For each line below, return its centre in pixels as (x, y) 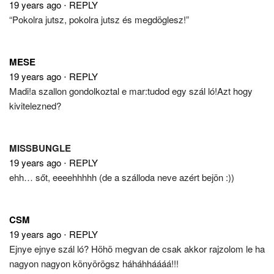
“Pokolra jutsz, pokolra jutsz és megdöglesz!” (99, 19)
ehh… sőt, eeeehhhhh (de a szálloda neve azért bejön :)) (122, 177)
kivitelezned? (35, 105)
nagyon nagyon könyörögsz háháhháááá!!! (94, 263)
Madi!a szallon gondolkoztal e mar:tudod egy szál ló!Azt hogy (131, 91)
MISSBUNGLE (40, 148)
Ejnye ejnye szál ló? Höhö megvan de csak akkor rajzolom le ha (137, 248)
